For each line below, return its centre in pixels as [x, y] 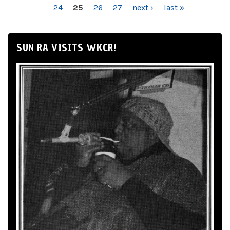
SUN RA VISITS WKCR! [66, 48]
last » [174, 7]
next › [143, 7]
